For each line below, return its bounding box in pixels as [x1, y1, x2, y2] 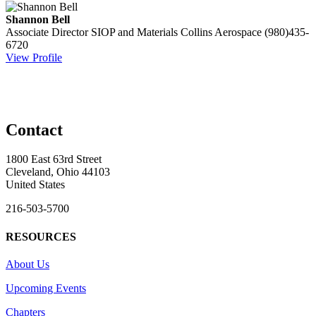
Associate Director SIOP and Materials [6, 25, 178, 38]
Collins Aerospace [181, 25, 262, 38]
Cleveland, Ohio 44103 [6, 166, 110, 178]
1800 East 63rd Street [6, 153, 102, 166]
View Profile [6, 51, 62, 63]
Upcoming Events [6, 281, 86, 294]
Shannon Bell [6, 13, 70, 25]
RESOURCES [6, 230, 76, 243]
